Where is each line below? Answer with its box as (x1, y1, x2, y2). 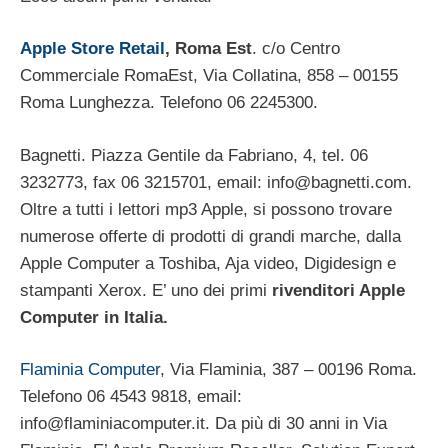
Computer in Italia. (20, 307, 168, 327)
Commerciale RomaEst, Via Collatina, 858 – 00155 (20, 66, 398, 86)
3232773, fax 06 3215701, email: (20, 172, 267, 192)
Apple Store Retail (20, 39, 165, 59)
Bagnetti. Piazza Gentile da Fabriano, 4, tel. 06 (20, 145, 368, 165)
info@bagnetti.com (267, 172, 407, 192)
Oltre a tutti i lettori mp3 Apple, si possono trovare (20, 199, 392, 219)
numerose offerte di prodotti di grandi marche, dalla (20, 226, 401, 246)
